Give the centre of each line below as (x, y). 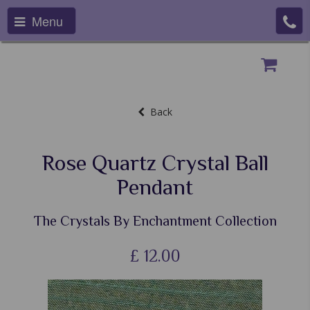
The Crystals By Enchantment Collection (155, 221)
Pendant (155, 187)
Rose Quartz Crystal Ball (155, 163)
